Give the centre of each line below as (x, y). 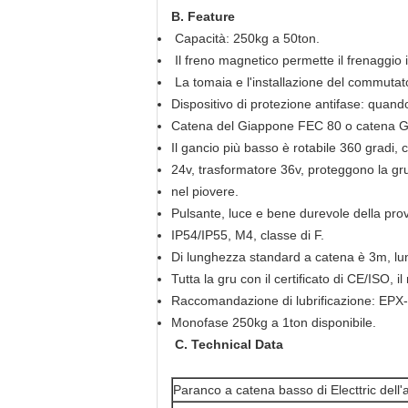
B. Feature (203, 16)
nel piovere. (205, 191)
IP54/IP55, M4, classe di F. (248, 235)
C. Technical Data (229, 344)
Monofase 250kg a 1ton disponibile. (274, 322)
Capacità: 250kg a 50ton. (245, 38)
